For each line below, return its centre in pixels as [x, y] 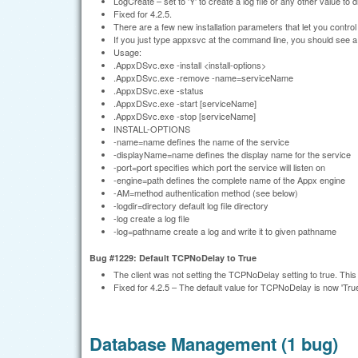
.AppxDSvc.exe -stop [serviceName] [185, 115]
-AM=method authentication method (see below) [206, 192]
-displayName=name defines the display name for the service [232, 154]
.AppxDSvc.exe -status [159, 90]
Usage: [127, 52]
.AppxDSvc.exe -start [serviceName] [185, 103]
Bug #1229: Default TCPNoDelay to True [173, 258]
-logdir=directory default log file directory [191, 205]
